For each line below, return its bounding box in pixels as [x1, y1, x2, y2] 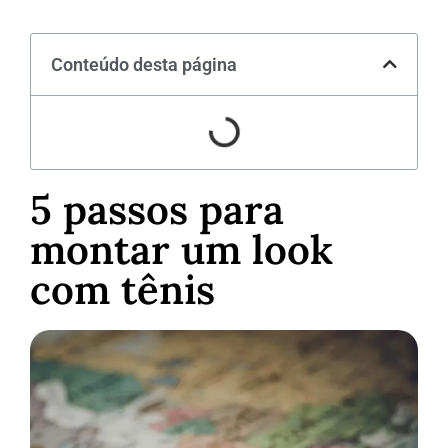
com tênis [30, 263, 215, 315]
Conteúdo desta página [51, 53, 237, 75]
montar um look [30, 223, 333, 275]
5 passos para [30, 183, 284, 235]
